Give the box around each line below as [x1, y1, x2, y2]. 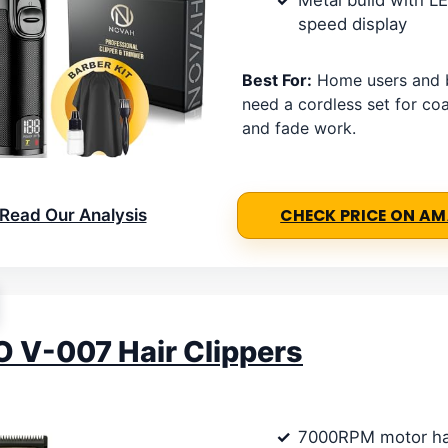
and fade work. [242, 118, 356, 139]
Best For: [242, 70, 312, 91]
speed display [298, 14, 407, 35]
